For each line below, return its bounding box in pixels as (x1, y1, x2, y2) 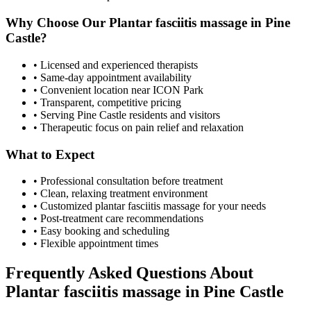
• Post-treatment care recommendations (33, 212, 203, 225)
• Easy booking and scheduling (33, 225, 169, 237)
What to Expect (6, 146, 94, 162)
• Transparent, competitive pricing (33, 96, 181, 108)
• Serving (33, 108, 77, 121)
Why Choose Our (6, 15, 109, 31)
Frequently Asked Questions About (6, 264, 253, 283)
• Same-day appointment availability (33, 71, 192, 83)
